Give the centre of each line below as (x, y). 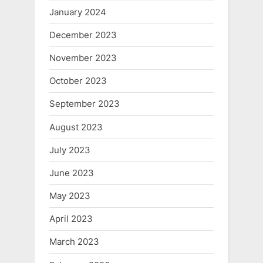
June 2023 (72, 173)
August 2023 (76, 127)
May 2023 (70, 196)
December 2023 (83, 35)
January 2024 (78, 12)
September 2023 (85, 104)
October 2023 (78, 81)
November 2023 (83, 58)
